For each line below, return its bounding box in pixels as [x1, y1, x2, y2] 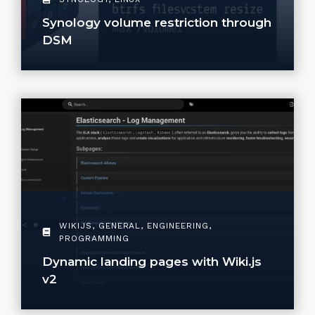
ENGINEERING [147, 221, 209, 231]
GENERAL [98, 221, 141, 231]
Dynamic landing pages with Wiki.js [42, 255, 262, 269]
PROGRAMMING [59, 233, 129, 243]
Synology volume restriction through [42, 15, 271, 30]
